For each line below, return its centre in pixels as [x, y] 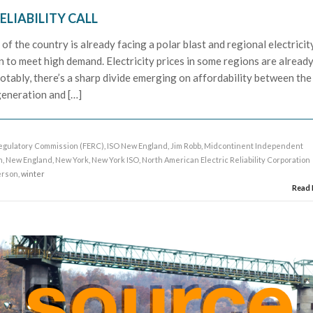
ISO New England [138, 145]
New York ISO [116, 159]
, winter [32, 173]
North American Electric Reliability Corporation [226, 159]
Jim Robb [186, 145]
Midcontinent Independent [254, 145]
